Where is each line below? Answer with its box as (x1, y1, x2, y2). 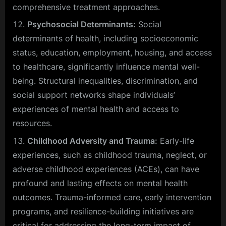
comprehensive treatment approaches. (13, 2, 160, 12)
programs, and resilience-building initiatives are (13, 206, 194, 216)
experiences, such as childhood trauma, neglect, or (13, 149, 207, 160)
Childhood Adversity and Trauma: (27, 135, 157, 146)
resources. (13, 118, 52, 129)
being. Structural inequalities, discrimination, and (13, 76, 198, 86)
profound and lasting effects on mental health (13, 178, 188, 188)
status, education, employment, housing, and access (13, 47, 212, 58)
